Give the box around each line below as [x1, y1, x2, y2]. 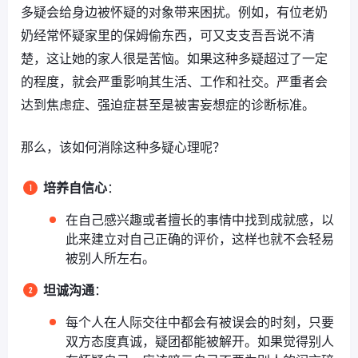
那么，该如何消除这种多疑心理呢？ [21, 139, 225, 156]
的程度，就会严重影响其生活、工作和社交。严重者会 [21, 74, 328, 90]
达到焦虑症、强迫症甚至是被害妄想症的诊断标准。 [21, 97, 315, 113]
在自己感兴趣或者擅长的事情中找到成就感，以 [66, 212, 334, 229]
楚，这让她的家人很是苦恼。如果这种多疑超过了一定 [21, 50, 328, 67]
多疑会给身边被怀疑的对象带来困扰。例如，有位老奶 [21, 4, 328, 21]
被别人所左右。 [66, 250, 155, 267]
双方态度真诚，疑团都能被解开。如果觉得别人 [66, 333, 334, 350]
